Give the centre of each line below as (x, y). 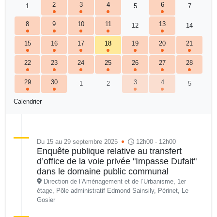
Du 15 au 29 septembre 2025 (77, 141)
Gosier (46, 200)
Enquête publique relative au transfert (109, 151)
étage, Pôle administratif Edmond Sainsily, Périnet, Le (113, 190)
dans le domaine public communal (103, 171)
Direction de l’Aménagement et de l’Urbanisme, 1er (115, 181)
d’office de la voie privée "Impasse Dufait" (117, 161)
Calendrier (28, 101)
